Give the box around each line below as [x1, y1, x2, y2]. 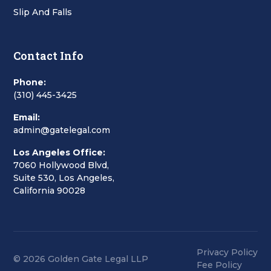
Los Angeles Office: [13, 147, 106, 158]
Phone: [13, 77, 47, 88]
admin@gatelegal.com [13, 125, 111, 136]
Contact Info [13, 48, 84, 64]
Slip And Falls [13, 7, 73, 18]
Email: [13, 112, 41, 123]
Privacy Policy [196, 247, 258, 258]
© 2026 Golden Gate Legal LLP [13, 253, 149, 264]
